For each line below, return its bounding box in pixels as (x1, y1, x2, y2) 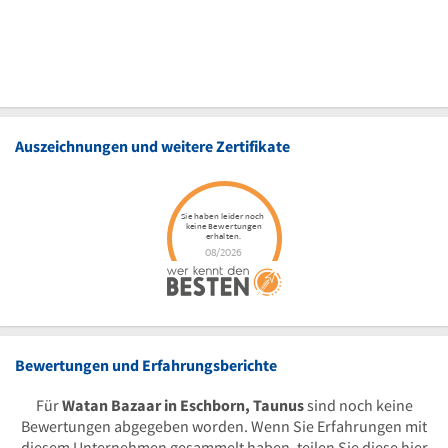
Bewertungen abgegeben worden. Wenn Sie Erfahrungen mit (21, 416, 427, 436)
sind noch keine (303, 395, 413, 415)
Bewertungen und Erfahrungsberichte (15, 355, 277, 375)
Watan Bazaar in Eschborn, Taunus (61, 395, 304, 415)
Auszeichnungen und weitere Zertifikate (15, 136, 290, 156)
